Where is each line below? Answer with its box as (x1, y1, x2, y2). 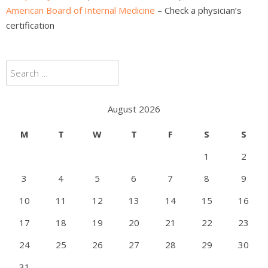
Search (5, 60, 34, 73)
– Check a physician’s (155, 4, 242, 16)
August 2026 (108, 102, 160, 115)
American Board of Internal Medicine (6, 4, 155, 16)
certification (6, 19, 54, 31)
